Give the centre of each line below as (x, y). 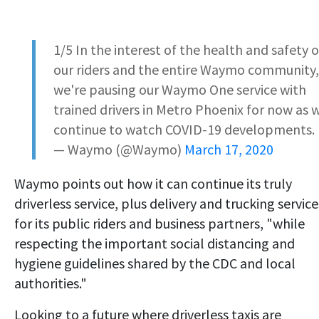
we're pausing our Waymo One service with (180, 90)
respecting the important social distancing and (155, 244)
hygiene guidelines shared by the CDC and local (155, 263)
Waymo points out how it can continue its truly (153, 184)
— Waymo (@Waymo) (119, 150)
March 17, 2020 (229, 150)
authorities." (51, 283)
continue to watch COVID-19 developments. (184, 130)
